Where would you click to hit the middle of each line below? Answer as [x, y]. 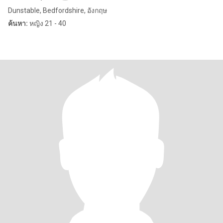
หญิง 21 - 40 [47, 23]
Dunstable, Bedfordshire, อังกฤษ [57, 10]
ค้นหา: [18, 23]
